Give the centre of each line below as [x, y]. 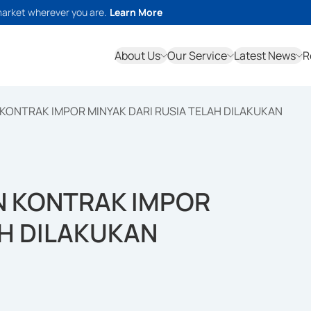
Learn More [136, 12]
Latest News [265, 56]
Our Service [197, 56]
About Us [137, 56]
